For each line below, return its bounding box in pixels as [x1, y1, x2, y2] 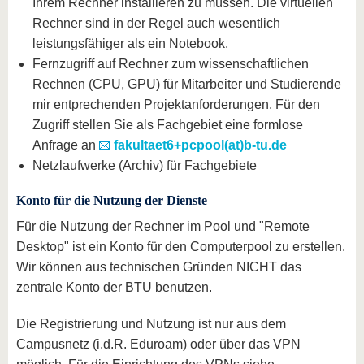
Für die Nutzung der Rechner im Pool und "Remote [16, 219, 310, 233]
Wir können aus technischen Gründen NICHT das [16, 260, 301, 274]
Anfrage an [32, 138, 99, 152]
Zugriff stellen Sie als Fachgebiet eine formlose [32, 118, 303, 132]
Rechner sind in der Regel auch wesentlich [32, 16, 280, 30]
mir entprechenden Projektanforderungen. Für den [32, 97, 320, 111]
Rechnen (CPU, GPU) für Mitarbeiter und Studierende [32, 77, 341, 91]
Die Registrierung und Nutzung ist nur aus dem [16, 317, 286, 331]
